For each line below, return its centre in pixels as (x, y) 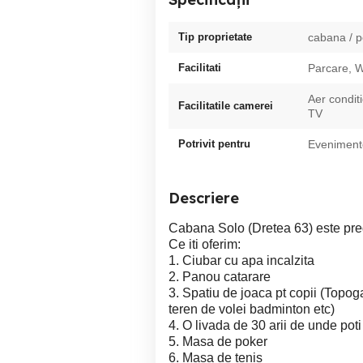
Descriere (204, 198)
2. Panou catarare (220, 277)
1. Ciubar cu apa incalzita (241, 261)
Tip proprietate (215, 37)
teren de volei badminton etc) (252, 309)
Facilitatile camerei (226, 106)
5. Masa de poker (218, 342)
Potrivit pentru (214, 144)
